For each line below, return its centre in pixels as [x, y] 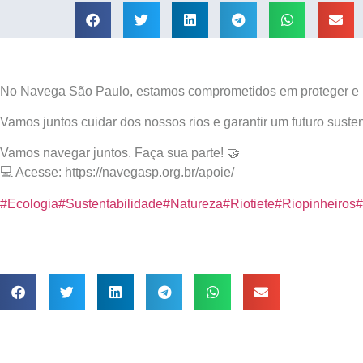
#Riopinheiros [315, 203]
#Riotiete [249, 203]
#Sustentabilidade [111, 203]
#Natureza [193, 203]
